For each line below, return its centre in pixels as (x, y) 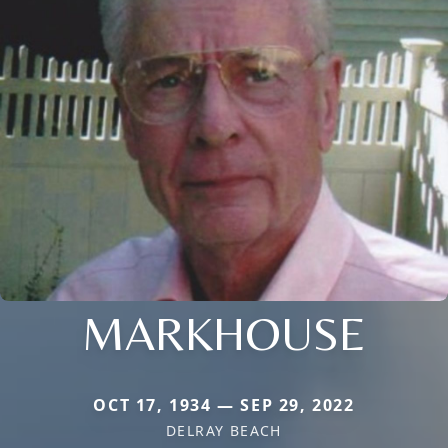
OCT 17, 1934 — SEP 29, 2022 (224, 405)
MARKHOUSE (224, 333)
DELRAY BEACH (224, 431)
